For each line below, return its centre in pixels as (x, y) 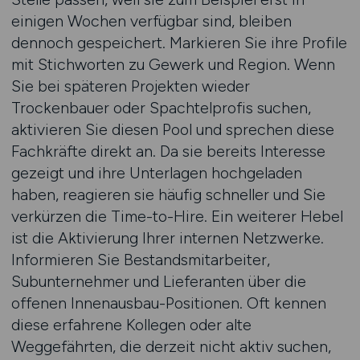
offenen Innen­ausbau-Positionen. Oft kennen (168, 303)
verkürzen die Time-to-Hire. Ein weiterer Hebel (177, 216)
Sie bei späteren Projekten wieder (130, 86)
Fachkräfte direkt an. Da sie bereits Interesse (168, 151)
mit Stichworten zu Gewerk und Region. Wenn (173, 64)
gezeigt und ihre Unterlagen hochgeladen (156, 173)
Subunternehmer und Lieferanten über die (158, 281)
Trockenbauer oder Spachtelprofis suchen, (161, 108)
